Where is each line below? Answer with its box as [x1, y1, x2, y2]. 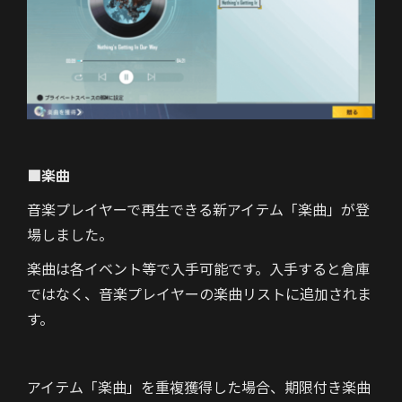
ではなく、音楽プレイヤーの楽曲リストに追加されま [27, 283, 371, 305]
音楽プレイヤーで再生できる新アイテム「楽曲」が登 [27, 198, 370, 221]
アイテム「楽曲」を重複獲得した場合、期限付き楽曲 [27, 376, 371, 398]
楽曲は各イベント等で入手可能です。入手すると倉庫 [27, 258, 370, 280]
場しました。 [27, 223, 113, 246]
